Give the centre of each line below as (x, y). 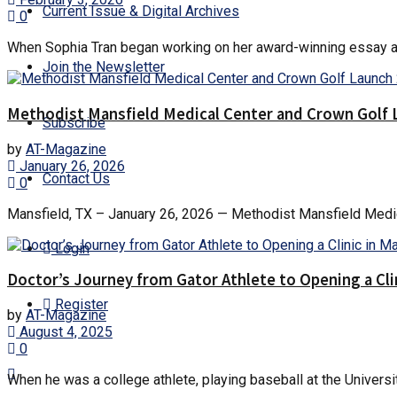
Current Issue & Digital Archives (141, 11)
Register (80, 304)
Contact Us (76, 179)
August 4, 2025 (64, 332)
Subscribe (74, 123)
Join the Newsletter (104, 67)
